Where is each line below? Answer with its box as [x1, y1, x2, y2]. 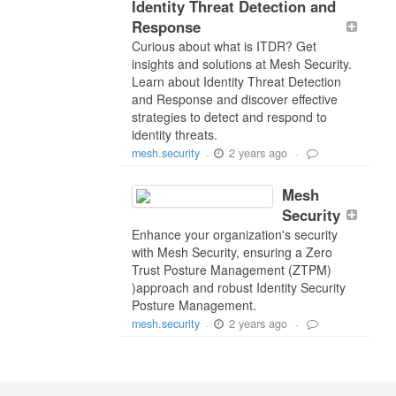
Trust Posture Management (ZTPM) [131, 260, 331, 278]
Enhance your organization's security [131, 225, 338, 243]
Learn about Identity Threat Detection [131, 72, 341, 90]
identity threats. [131, 125, 217, 143]
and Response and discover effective [131, 89, 338, 108]
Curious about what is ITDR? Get [131, 36, 316, 55]
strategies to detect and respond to [131, 107, 327, 126]
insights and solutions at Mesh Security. [131, 54, 352, 72]
